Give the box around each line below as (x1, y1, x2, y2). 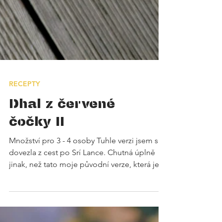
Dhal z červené (9, 165, 115, 183)
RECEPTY (9, 151, 40, 160)
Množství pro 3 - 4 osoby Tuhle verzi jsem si (9, 207, 160, 217)
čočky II (9, 183, 64, 201)
